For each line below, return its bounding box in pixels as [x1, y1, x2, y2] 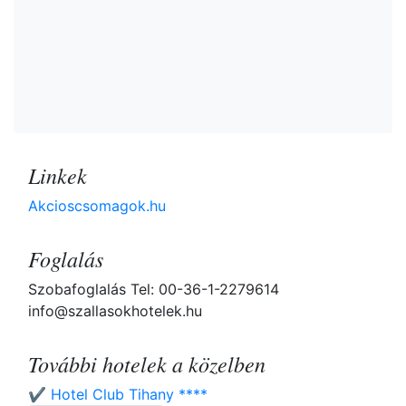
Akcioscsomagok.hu [28, 197, 166, 216]
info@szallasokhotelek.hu [28, 302, 202, 321]
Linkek [28, 160, 87, 190]
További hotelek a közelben [28, 349, 266, 379]
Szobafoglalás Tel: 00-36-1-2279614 [28, 280, 279, 299]
